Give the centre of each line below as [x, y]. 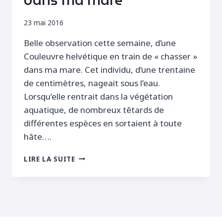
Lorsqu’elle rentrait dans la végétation [98, 96]
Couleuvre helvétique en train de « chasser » [111, 56]
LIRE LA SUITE [50, 159]
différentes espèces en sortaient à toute [103, 123]
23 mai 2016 [44, 22]
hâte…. [38, 136]
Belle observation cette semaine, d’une [100, 43]
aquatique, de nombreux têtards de [94, 110]
